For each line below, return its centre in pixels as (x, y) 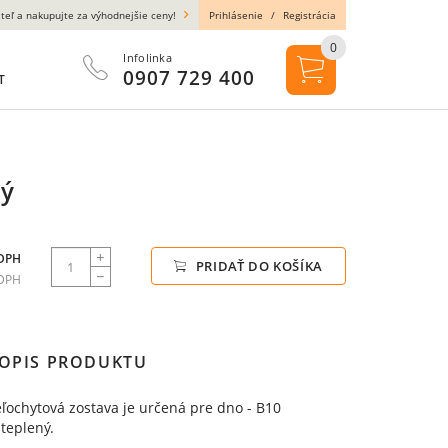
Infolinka (147, 57)
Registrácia (309, 15)
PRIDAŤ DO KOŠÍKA (257, 266)
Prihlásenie (236, 15)
